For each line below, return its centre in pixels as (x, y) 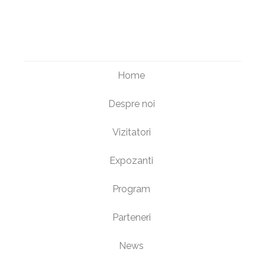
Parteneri (131, 218)
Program (132, 189)
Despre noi (131, 104)
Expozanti (132, 161)
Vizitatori (131, 132)
